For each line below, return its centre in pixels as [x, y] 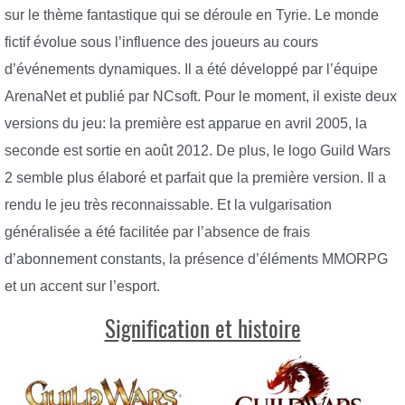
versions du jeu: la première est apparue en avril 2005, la [186, 124]
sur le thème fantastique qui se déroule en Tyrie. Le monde [192, 15]
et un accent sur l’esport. [82, 287]
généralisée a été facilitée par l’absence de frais [157, 232]
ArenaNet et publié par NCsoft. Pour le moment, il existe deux [201, 97]
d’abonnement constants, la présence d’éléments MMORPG [196, 259]
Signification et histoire [202, 329]
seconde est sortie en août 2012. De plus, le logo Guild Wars [198, 151]
